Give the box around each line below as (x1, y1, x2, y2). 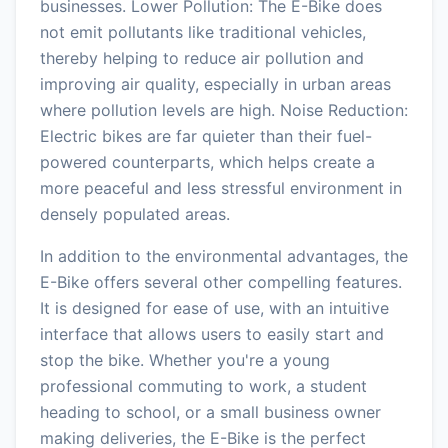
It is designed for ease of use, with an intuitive (40, 297, 389, 318)
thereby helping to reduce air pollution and (40, 47, 364, 68)
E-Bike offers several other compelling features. (40, 271, 402, 292)
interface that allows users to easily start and (40, 323, 384, 344)
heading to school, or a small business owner (40, 401, 381, 422)
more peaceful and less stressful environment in (40, 177, 402, 198)
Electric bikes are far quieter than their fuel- (40, 125, 372, 146)
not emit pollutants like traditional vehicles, (40, 21, 366, 42)
